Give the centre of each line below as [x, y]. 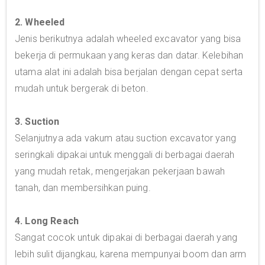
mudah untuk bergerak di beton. [82, 88]
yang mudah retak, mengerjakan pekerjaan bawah [120, 171]
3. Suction [37, 122]
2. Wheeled [40, 22]
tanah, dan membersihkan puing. [83, 188]
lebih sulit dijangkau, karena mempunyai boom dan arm [131, 254]
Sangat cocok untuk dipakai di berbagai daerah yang [126, 237]
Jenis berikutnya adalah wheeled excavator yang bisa [128, 39]
